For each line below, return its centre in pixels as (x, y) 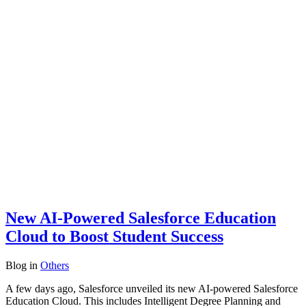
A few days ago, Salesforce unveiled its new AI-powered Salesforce (152, 289)
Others (55, 266)
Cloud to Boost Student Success (114, 237)
